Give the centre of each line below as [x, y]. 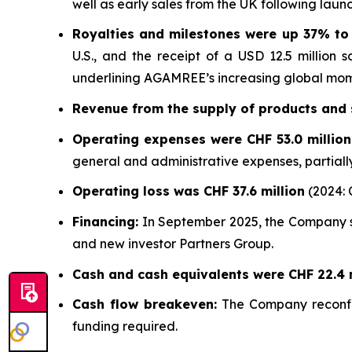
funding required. [125, 326]
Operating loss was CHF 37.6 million [189, 191]
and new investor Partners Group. [173, 243]
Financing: [105, 221]
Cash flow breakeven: [145, 304]
